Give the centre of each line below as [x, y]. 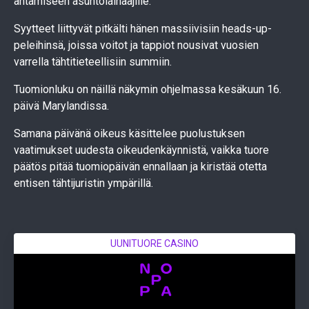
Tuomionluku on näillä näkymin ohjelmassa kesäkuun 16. [148, 90]
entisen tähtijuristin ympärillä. [83, 183]
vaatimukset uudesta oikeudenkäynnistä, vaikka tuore [141, 150]
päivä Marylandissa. [61, 106]
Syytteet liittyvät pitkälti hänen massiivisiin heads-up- [143, 29]
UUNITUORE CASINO [154, 244]
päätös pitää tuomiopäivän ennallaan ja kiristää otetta [140, 167]
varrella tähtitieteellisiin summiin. [93, 62]
